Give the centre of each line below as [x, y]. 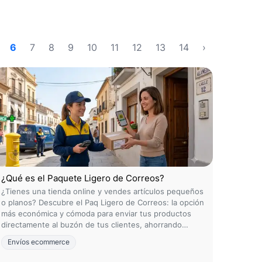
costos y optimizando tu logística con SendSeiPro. [92, 236]
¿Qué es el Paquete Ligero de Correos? [83, 178]
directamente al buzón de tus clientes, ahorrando [92, 225]
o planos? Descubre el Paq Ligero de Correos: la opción [103, 202]
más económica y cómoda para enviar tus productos [96, 213]
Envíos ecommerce [39, 242]
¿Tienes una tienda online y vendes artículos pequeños [102, 191]
